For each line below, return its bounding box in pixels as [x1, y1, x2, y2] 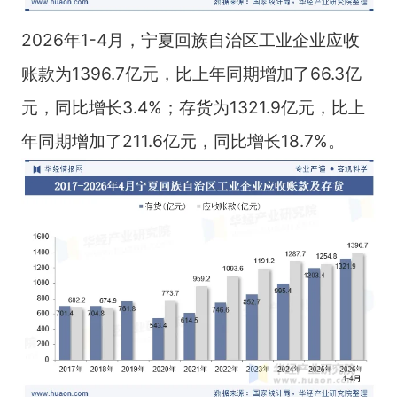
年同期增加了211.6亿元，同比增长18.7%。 [20, 129, 345, 152]
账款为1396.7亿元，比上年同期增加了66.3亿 [20, 62, 362, 84]
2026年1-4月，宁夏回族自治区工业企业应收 [20, 28, 360, 51]
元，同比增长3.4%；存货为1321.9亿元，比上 [20, 96, 365, 118]
